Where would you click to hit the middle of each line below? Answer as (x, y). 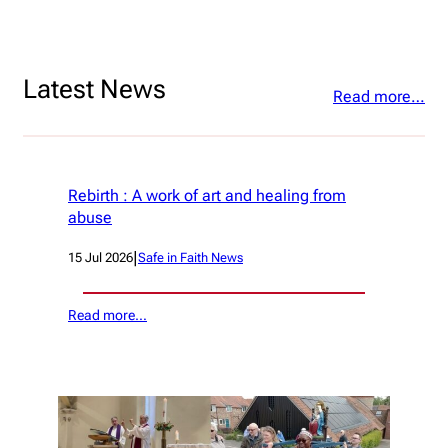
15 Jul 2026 (100, 258)
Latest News (94, 88)
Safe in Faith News (190, 258)
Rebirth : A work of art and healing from (207, 195)
